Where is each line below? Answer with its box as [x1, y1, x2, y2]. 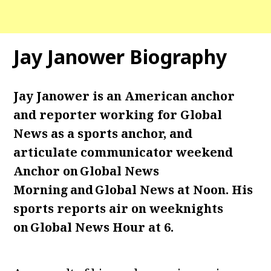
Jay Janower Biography [13, 44, 227, 70]
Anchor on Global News [13, 163, 160, 179]
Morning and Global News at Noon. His [13, 181, 253, 198]
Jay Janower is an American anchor [13, 88, 235, 104]
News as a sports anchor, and [13, 125, 193, 142]
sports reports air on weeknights [13, 200, 224, 217]
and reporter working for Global [13, 106, 223, 123]
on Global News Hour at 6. [13, 219, 174, 235]
